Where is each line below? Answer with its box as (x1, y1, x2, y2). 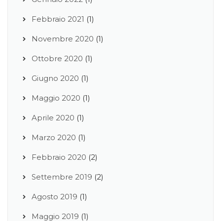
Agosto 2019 (32, 191, 77, 201)
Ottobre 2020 (32, 53, 83, 63)
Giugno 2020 (32, 73, 79, 83)
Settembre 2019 (32, 172, 92, 182)
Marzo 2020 (32, 132, 76, 142)
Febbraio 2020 (32, 152, 86, 162)
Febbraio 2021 (32, 14, 84, 24)
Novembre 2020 (32, 34, 94, 43)
